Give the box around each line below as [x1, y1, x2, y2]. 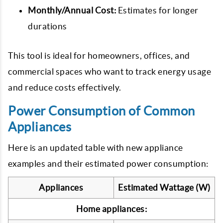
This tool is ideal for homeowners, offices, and [8, 51, 190, 60]
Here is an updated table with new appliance [8, 143, 183, 152]
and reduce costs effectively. [8, 83, 121, 92]
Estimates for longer [116, 5, 199, 15]
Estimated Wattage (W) [118, 183, 211, 192]
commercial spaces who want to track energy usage [8, 67, 211, 76]
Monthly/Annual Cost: [28, 5, 116, 15]
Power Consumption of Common [8, 104, 195, 118]
